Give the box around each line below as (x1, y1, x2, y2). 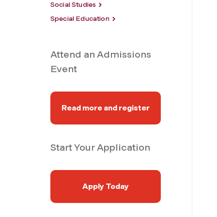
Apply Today (82, 181, 129, 191)
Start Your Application (50, 141, 150, 153)
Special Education (50, 14, 109, 23)
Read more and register (62, 103, 150, 112)
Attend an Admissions (50, 48, 151, 60)
